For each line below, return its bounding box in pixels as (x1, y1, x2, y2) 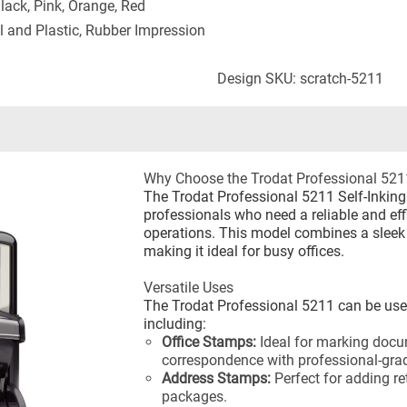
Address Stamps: (162, 370, 272, 387)
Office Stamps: (162, 333, 257, 351)
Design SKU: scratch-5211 (217, 69, 383, 87)
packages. (162, 388, 228, 405)
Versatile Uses (144, 279, 234, 296)
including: (144, 315, 207, 333)
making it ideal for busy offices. (144, 243, 345, 260)
